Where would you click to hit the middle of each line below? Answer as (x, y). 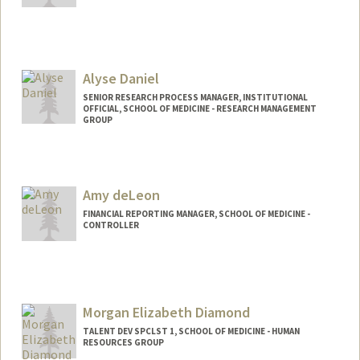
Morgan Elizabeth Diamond (166, 313)
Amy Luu (170, 294)
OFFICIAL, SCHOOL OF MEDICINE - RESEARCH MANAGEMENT (199, 108)
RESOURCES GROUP (123, 343)
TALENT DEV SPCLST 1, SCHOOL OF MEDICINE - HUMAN (191, 331)
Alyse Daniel (121, 78)
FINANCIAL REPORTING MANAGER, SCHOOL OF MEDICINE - (196, 214)
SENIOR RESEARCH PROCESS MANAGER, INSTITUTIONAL (195, 97)
